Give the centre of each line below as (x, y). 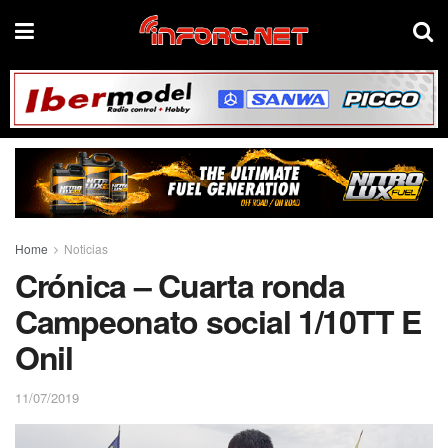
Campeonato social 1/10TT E (218, 320)
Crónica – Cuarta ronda (180, 284)
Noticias (86, 248)
